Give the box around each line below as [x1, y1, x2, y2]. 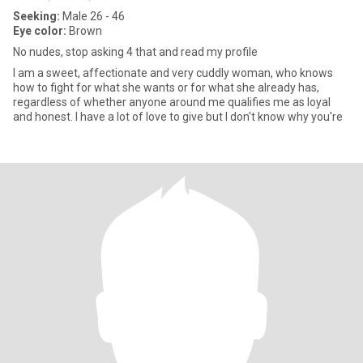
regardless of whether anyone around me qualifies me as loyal [13, 96, 331, 109]
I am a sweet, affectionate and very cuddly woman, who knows [13, 66, 333, 79]
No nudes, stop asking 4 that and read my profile [13, 45, 258, 58]
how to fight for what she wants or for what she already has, [13, 81, 319, 94]
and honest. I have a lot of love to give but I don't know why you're [13, 110, 343, 123]
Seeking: [13, 10, 60, 23]
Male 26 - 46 [60, 10, 125, 23]
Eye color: [13, 24, 66, 37]
